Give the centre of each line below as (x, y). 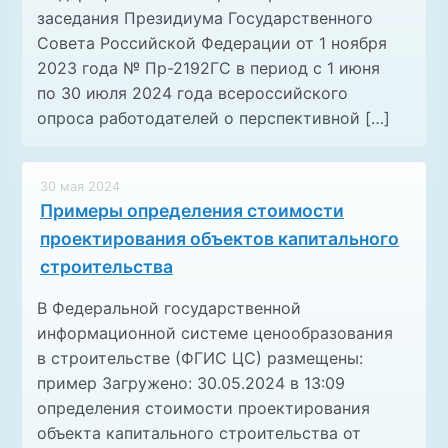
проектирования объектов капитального (219, 239)
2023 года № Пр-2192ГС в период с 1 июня (208, 68)
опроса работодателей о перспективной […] (213, 118)
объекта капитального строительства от (199, 433)
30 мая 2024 (80, 187)
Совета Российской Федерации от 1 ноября (212, 43)
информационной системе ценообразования (215, 333)
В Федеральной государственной (169, 308)
